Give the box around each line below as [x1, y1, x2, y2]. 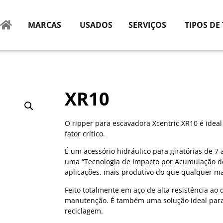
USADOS [80, 19, 112, 30]
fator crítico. [65, 129, 105, 138]
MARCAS [28, 19, 61, 30]
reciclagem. [65, 206, 103, 216]
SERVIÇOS [128, 19, 166, 30]
